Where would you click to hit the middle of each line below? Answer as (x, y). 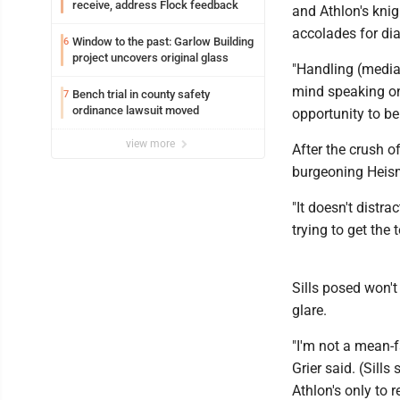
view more (152, 144)
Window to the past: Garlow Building (163, 42)
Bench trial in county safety (141, 94)
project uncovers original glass (150, 58)
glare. (309, 310)
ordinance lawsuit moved (136, 110)
